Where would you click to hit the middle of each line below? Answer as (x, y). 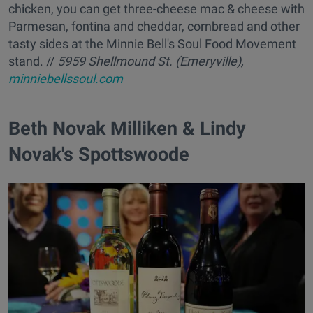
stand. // (33, 61)
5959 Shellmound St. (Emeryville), (151, 61)
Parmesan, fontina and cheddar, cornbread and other (154, 27)
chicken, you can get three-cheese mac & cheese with (156, 9)
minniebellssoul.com (66, 79)
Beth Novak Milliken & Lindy (127, 128)
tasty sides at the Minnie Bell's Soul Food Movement (152, 44)
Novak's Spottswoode (99, 154)
